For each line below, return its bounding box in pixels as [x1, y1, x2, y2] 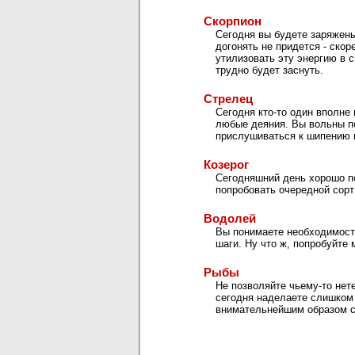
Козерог [204, 158, 249, 171]
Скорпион [204, 14, 261, 28]
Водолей [204, 212, 256, 225]
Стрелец [204, 92, 253, 105]
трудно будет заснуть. [216, 64, 323, 76]
